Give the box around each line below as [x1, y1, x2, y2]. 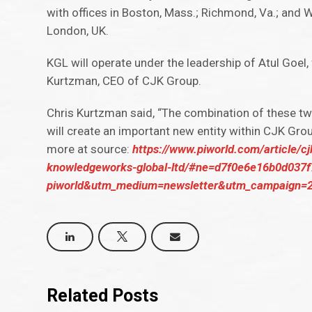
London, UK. [47, 24, 109, 38]
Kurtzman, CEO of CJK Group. [47, 74, 202, 88]
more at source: [47, 142, 133, 157]
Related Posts [47, 286, 159, 306]
